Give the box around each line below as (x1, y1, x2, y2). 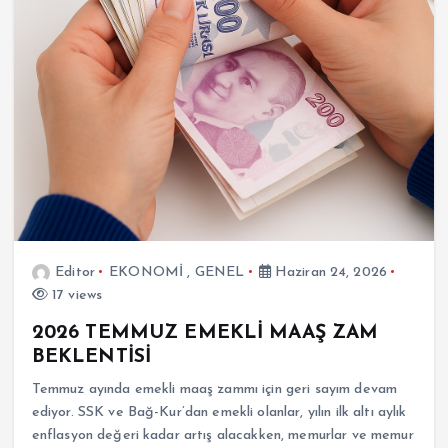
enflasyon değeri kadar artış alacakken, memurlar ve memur (31, 427, 414, 443)
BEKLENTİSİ (31, 346, 152, 367)
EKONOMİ (109, 264, 184, 280)
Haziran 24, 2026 (270, 264, 388, 280)
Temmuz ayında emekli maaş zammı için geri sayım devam (31, 381, 398, 397)
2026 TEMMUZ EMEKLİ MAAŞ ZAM (31, 322, 379, 343)
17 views (47, 287, 103, 303)
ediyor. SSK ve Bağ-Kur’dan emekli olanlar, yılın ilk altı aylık (31, 404, 407, 420)
